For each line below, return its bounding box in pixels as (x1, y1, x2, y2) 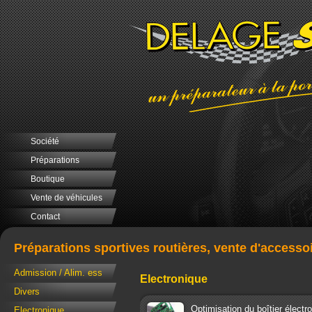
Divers (14, 286, 40, 297)
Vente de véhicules (31, 193, 102, 203)
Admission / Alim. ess (14, 267, 102, 279)
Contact (31, 212, 60, 221)
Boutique (31, 174, 65, 184)
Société (31, 136, 59, 146)
